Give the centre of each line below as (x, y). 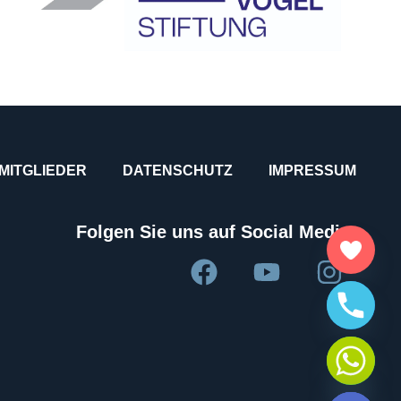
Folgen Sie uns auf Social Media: (216, 231)
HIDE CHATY (307, 386)
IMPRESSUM (312, 170)
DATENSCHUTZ (178, 170)
